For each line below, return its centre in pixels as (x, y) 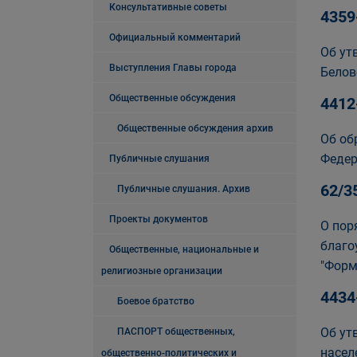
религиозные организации (162, 271)
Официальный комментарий (175, 37)
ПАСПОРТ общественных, (176, 331)
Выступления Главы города (173, 68)
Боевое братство (156, 301)
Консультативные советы (168, 7)
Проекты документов (159, 219)
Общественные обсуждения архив (195, 128)
